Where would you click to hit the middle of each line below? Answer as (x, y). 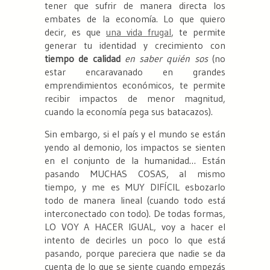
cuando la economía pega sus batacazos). (129, 112)
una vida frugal (139, 32)
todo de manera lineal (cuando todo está (135, 200)
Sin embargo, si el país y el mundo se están (135, 134)
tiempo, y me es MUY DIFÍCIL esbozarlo (135, 187)
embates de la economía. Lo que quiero (135, 19)
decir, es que (75, 32)
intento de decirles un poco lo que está (135, 240)
